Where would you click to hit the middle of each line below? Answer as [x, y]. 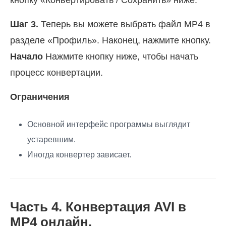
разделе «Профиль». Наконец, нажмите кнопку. [110, 40]
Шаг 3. [25, 24]
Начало [26, 56]
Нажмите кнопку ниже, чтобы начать [121, 56]
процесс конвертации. [56, 72]
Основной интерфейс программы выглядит [109, 124]
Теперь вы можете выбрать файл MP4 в [126, 24]
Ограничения [40, 97]
